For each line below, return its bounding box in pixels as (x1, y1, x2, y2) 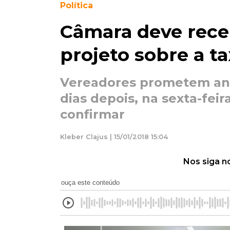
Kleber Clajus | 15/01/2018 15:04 (60, 132, 168, 141)
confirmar (60, 107, 125, 122)
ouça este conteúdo (61, 178, 120, 186)
